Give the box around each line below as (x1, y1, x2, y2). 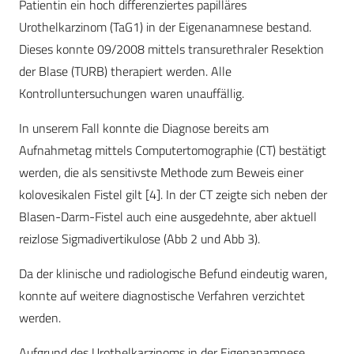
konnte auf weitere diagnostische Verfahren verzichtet (19, 286, 305, 306)
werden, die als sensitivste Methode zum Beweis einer (19, 163, 303, 183)
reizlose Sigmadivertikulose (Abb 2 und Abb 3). (19, 229, 260, 249)
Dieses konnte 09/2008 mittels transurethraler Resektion (19, 40, 324, 59)
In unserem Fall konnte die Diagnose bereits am (19, 119, 269, 138)
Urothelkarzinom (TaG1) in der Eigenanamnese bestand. (19, 17, 311, 37)
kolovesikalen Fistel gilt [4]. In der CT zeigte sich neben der (19, 185, 327, 205)
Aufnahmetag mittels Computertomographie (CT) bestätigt (19, 141, 326, 160)
